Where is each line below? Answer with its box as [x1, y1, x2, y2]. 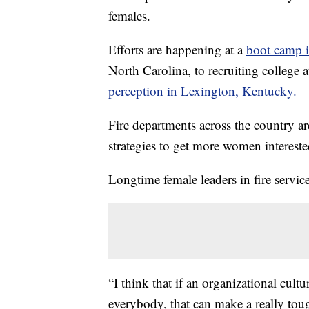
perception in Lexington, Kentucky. [108, 81, 297, 99]
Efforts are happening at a [108, 40, 246, 58]
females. [108, 6, 150, 24]
